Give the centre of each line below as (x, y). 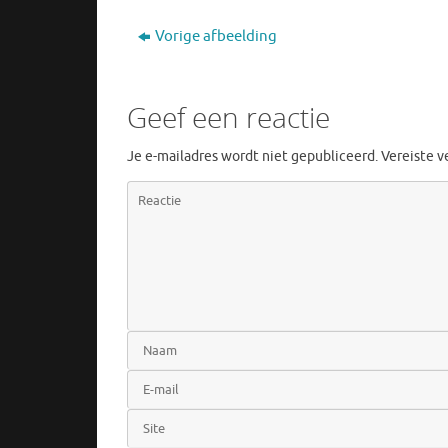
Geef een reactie (228, 116)
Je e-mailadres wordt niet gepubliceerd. (252, 156)
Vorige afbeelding (215, 36)
